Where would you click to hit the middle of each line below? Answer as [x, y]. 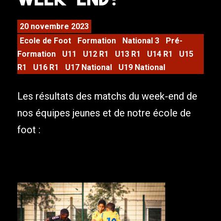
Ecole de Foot [45, 41]
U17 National [89, 68]
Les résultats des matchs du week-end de [107, 96]
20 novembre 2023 [54, 27]
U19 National [142, 68]
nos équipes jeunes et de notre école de [104, 113]
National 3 [141, 41]
